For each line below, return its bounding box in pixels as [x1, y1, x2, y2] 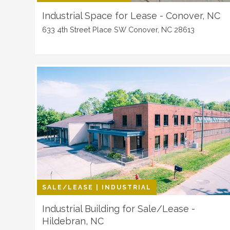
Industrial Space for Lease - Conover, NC [42, 10, 220, 21]
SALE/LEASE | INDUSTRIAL [42, 184, 151, 191]
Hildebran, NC [42, 216, 104, 226]
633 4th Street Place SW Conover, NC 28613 [42, 25, 195, 34]
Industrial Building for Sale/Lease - [42, 203, 195, 214]
